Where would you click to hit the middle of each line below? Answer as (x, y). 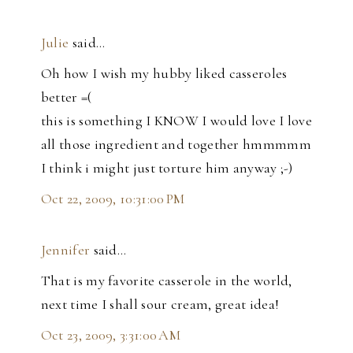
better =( (66, 97)
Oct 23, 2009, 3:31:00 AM (111, 335)
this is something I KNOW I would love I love (176, 121)
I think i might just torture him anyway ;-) (167, 168)
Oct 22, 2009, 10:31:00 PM (113, 199)
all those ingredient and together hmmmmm (176, 145)
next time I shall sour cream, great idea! (160, 305)
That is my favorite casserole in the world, (166, 281)
